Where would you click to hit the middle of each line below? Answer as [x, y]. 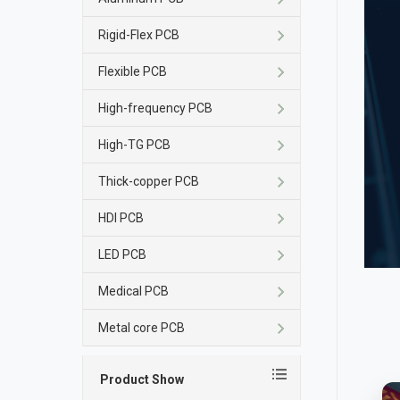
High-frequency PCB [156, 108]
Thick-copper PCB [149, 181]
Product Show [142, 379]
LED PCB [123, 254]
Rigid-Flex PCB [139, 35]
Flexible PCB [133, 71]
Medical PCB [134, 291]
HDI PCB [121, 218]
